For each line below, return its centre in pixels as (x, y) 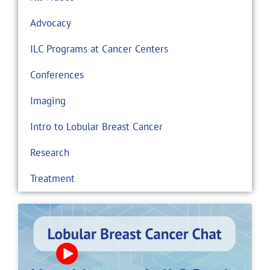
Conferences (57, 75)
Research (50, 152)
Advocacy (51, 23)
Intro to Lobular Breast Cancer (96, 127)
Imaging (48, 101)
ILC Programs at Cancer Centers (99, 49)
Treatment (52, 178)
